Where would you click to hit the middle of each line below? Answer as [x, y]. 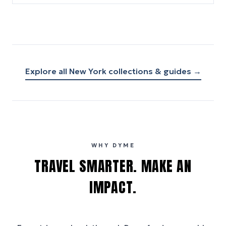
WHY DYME [113, 145]
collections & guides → [154, 71]
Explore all [47, 71]
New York [88, 71]
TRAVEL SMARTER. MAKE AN [113, 166]
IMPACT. [113, 187]
